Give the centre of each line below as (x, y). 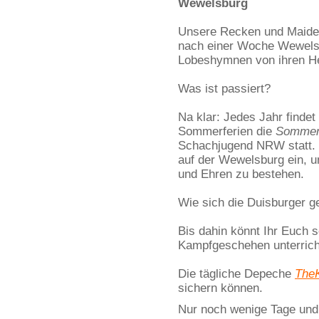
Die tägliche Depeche (236, 274)
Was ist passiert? (224, 89)
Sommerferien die (227, 131)
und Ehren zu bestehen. (241, 174)
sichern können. (220, 288)
